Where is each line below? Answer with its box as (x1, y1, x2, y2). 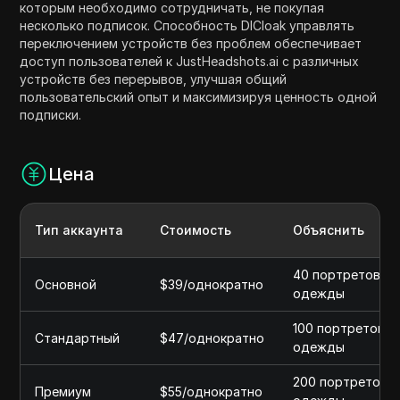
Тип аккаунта (35, 222, 124, 238)
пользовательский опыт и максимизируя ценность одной (20, 89, 378, 105)
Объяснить (293, 222, 365, 238)
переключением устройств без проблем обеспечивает (20, 36, 362, 52)
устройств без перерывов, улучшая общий (20, 71, 287, 87)
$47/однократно (160, 330, 265, 346)
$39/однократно (160, 277, 264, 293)
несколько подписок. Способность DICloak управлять (20, 18, 355, 34)
